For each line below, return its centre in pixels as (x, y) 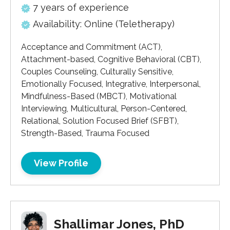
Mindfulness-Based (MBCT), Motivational (99, 96)
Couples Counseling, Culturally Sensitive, (97, 72)
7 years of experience (81, 7)
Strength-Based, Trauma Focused (85, 133)
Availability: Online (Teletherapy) (104, 24)
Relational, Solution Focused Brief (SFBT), (100, 121)
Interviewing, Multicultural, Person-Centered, (104, 109)
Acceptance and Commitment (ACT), (92, 47)
